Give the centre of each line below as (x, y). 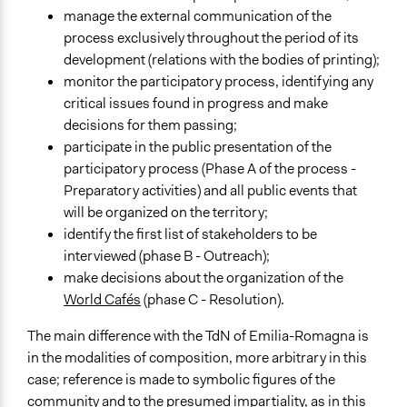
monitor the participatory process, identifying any (218, 82)
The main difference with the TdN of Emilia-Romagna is (198, 336)
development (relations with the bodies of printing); (222, 60)
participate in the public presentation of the (198, 147)
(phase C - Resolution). (213, 300)
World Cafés (102, 300)
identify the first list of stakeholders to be (190, 234)
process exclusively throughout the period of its (211, 38)
